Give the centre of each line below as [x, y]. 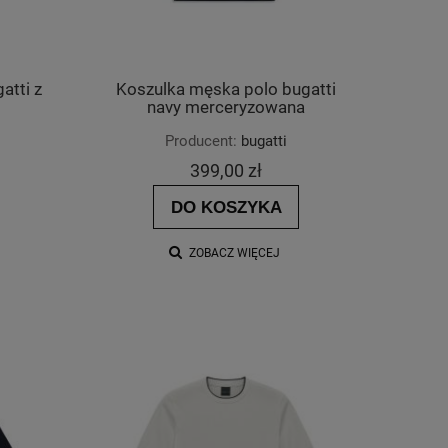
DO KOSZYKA [226, 207]
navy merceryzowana [226, 107]
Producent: [201, 141]
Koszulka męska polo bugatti [226, 89]
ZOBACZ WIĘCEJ [234, 253]
